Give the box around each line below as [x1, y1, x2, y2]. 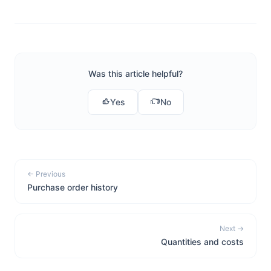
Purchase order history [27, 182, 118, 192]
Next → [220, 224, 244, 233]
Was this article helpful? [88, 68, 183, 79]
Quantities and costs [161, 237, 244, 247]
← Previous [27, 169, 65, 178]
